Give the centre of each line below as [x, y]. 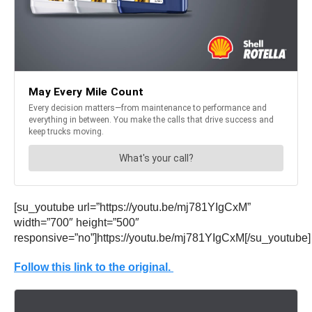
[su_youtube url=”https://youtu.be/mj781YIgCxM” [132, 208]
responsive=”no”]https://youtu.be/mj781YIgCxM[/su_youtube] [162, 238]
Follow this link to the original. [94, 267]
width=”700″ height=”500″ [77, 223]
